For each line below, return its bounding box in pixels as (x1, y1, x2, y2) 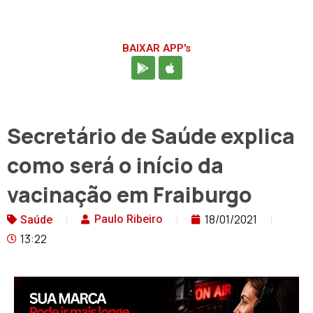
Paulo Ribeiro (94, 212, 163, 226)
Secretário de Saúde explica (7, 122, 295, 151)
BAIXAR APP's (122, 42, 191, 55)
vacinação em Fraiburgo (7, 180, 252, 210)
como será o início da (7, 151, 224, 180)
